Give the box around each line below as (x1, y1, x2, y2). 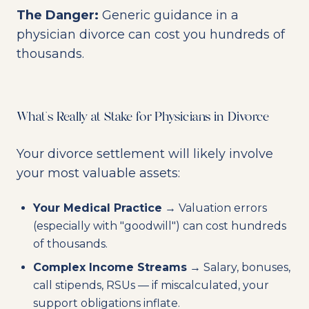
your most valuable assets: (17, 166, 180, 181)
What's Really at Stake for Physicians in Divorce (17, 108, 269, 126)
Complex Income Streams (33, 261, 187, 274)
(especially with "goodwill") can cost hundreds (33, 219, 286, 232)
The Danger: (17, 8, 99, 23)
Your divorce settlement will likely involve (17, 146, 273, 161)
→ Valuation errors (162, 201, 267, 215)
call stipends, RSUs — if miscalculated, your (33, 279, 269, 292)
